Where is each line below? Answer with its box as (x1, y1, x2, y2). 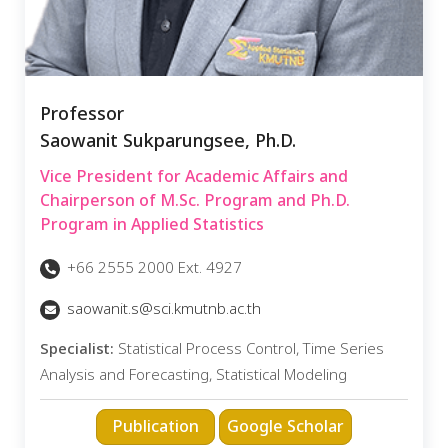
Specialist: (40, 338, 114, 362)
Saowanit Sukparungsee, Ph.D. (40, 128, 296, 156)
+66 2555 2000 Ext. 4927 (63, 257, 242, 281)
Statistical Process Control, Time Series (114, 338, 384, 362)
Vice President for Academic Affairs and (40, 165, 348, 190)
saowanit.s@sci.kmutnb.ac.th (67, 297, 261, 321)
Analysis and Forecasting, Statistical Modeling (40, 364, 347, 388)
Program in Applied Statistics (40, 213, 264, 238)
